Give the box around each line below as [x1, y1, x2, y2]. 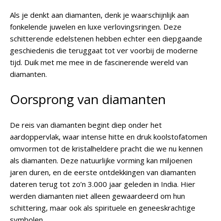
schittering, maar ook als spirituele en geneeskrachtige [10, 203, 195, 213]
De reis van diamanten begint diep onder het [10, 120, 162, 130]
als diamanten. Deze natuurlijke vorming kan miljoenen [10, 155, 192, 165]
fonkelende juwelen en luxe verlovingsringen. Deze [10, 22, 182, 32]
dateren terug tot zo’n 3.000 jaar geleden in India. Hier [10, 179, 195, 189]
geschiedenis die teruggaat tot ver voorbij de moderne [10, 45, 198, 55]
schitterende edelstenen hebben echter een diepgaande [10, 34, 202, 43]
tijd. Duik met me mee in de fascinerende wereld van [10, 57, 188, 67]
